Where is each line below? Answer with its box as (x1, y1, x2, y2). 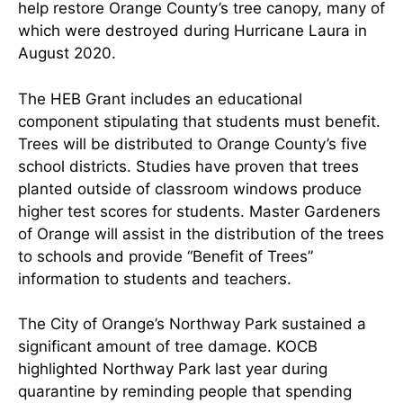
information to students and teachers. (18, 269, 291, 288)
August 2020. (18, 44, 116, 63)
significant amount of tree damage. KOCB (18, 337, 318, 356)
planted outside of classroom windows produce (18, 179, 362, 198)
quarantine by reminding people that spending (18, 382, 352, 401)
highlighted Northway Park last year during (18, 360, 327, 379)
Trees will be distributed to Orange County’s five (18, 134, 367, 153)
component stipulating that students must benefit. (18, 112, 381, 130)
